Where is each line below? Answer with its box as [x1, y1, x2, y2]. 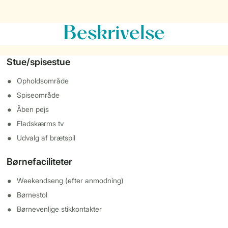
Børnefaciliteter [7, 156, 73, 167]
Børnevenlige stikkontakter [17, 205, 102, 213]
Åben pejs [17, 105, 49, 113]
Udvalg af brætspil [17, 133, 76, 142]
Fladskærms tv [17, 119, 64, 128]
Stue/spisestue [7, 56, 71, 67]
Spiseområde [17, 91, 60, 99]
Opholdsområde [17, 76, 69, 85]
